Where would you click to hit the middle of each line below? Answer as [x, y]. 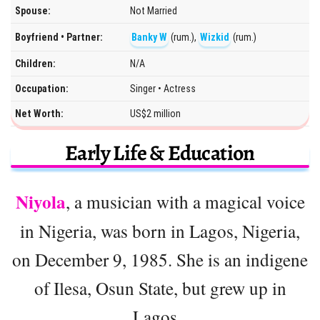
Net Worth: [39, 113]
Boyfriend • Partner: [59, 37]
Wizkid [215, 37]
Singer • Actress [163, 88]
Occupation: [42, 88]
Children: [35, 63]
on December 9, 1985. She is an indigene [160, 259]
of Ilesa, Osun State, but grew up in [160, 287]
